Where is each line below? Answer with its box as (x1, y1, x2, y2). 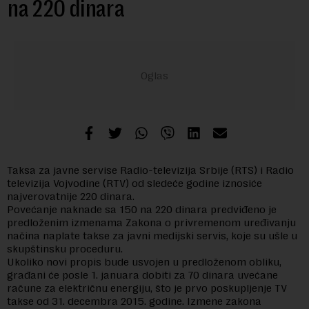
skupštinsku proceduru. (7, 242, 123, 255)
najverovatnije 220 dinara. (7, 190, 134, 203)
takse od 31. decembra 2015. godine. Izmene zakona (7, 295, 261, 308)
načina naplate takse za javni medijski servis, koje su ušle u (7, 229, 297, 242)
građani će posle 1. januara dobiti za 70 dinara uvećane (7, 268, 278, 281)
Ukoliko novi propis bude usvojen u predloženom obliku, (7, 255, 281, 268)
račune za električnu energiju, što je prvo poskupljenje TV (7, 281, 287, 295)
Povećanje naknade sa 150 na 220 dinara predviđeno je (7, 203, 277, 216)
